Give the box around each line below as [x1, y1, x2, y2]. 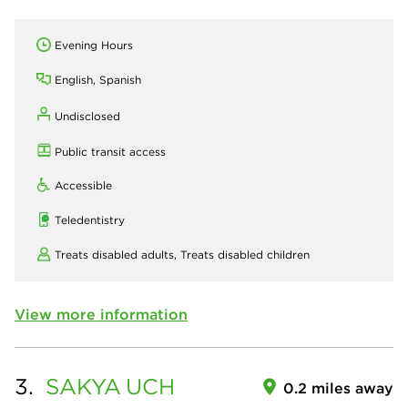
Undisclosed [55, 109, 120, 123]
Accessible [55, 178, 112, 192]
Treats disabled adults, [55, 248, 180, 261]
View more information [15, 305, 188, 323]
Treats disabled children [180, 248, 310, 261]
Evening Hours [55, 38, 133, 52]
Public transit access [55, 145, 166, 158]
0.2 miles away [283, 379, 393, 397]
